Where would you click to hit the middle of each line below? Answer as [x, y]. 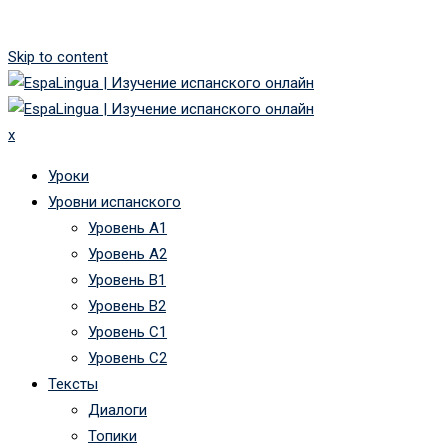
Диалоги [117, 410]
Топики [112, 436]
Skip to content [58, 57]
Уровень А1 [127, 228]
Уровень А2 [127, 254]
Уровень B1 [127, 280]
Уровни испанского [114, 202]
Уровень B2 [127, 306]
